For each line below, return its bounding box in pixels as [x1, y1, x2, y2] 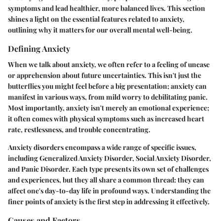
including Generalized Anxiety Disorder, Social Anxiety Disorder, [8, 153, 211, 163]
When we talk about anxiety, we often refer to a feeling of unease [8, 59, 210, 69]
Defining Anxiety [8, 43, 70, 54]
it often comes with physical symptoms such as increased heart [8, 113, 204, 123]
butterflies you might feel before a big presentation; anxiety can [8, 81, 207, 91]
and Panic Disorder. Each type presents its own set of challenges [8, 164, 209, 174]
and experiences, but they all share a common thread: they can [8, 175, 204, 184]
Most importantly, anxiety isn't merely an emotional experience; [8, 103, 209, 112]
